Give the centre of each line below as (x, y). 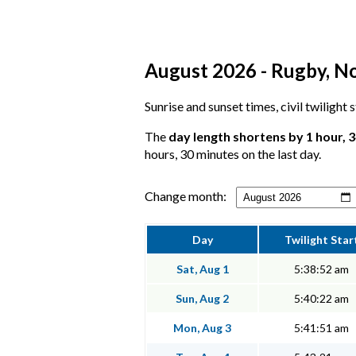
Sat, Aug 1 (202, 269)
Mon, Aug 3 (202, 328)
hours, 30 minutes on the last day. (233, 154)
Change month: (186, 196)
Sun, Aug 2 (202, 299)
